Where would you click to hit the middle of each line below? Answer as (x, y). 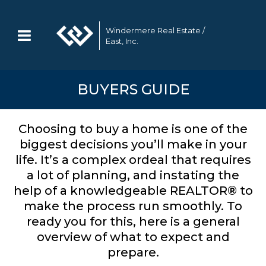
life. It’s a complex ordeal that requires (133, 160)
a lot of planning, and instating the (133, 175)
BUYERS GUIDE (133, 89)
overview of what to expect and (133, 237)
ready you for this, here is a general (133, 221)
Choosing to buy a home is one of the (133, 129)
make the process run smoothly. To (133, 206)
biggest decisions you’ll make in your (133, 144)
